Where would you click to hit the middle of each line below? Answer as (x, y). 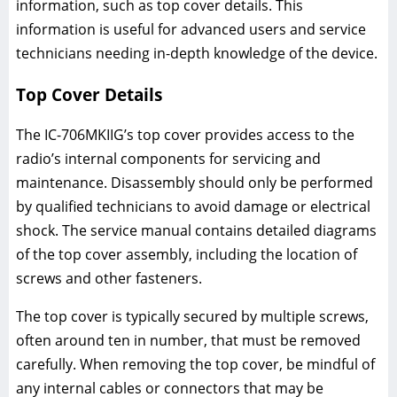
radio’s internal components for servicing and (168, 158)
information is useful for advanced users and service (191, 30)
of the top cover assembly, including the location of (187, 254)
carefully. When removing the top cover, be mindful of (195, 364)
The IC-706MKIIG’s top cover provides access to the (185, 134)
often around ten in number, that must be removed (188, 340)
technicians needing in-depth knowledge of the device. (197, 54)
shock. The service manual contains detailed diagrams (196, 230)
